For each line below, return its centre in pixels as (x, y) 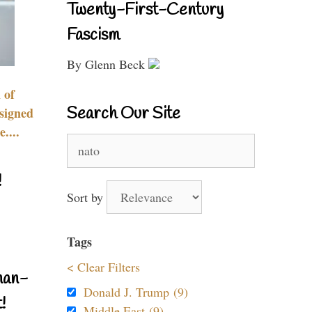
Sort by (87, 197)
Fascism (93, 36)
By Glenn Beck (108, 64)
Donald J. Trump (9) (136, 292)
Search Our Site (124, 114)
